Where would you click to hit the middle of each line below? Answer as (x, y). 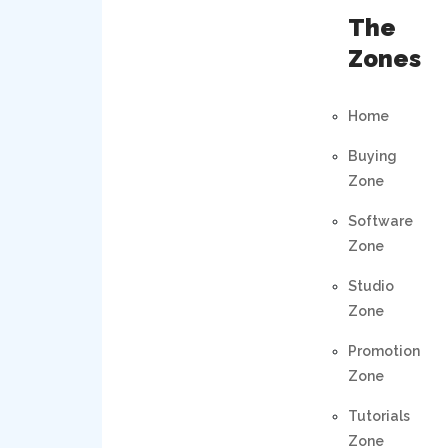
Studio (370, 285)
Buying (372, 155)
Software (380, 220)
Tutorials (378, 415)
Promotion (383, 350)
